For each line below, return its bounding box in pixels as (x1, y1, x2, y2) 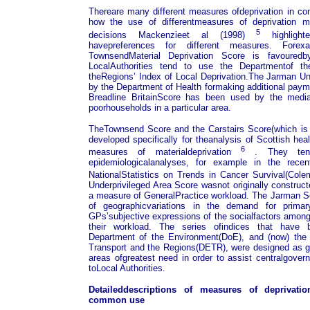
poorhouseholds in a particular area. (89, 102, 231, 113)
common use (89, 295, 145, 306)
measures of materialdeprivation (89, 146, 241, 157)
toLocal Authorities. (89, 263, 165, 274)
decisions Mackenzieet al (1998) (89, 29, 257, 40)
